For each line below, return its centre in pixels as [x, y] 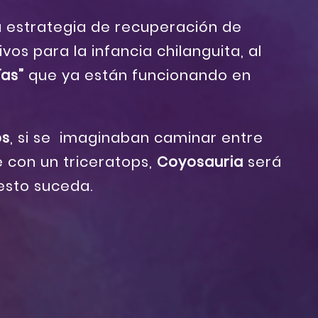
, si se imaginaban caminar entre [137, 138]
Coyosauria [200, 162]
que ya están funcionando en [138, 76]
